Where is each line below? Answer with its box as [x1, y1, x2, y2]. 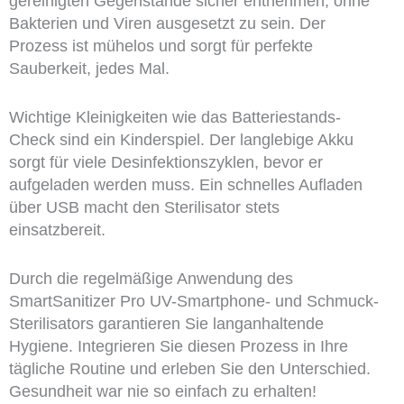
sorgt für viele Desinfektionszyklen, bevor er [8, 153, 323, 172]
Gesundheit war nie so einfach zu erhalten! [8, 382, 317, 400]
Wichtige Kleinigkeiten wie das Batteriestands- [8, 108, 341, 127]
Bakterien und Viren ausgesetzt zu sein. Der [8, 14, 326, 33]
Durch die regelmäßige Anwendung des [8, 270, 293, 288]
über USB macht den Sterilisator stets [8, 198, 280, 217]
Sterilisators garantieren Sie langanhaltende [8, 315, 324, 333]
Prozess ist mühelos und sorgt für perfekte [8, 37, 313, 56]
